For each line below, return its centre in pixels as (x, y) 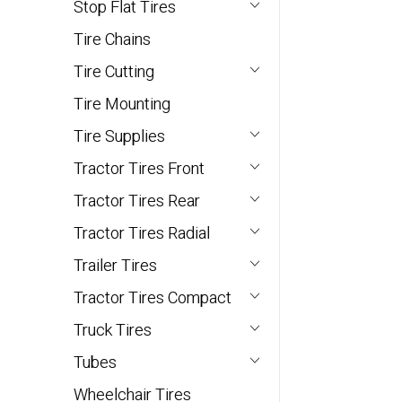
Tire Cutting (114, 72)
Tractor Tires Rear (137, 201)
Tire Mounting (122, 104)
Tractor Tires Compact (153, 298)
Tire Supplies (119, 136)
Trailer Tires (115, 266)
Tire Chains (112, 39)
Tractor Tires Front (139, 169)
